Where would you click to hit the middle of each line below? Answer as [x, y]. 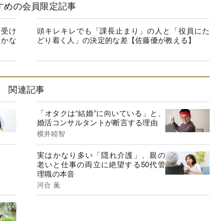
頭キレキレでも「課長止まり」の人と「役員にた [123, 30]
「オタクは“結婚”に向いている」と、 [101, 112]
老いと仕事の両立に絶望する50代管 [101, 164]
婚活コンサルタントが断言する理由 [98, 122]
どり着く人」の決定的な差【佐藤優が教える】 [116, 40]
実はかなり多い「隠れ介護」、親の [101, 155]
